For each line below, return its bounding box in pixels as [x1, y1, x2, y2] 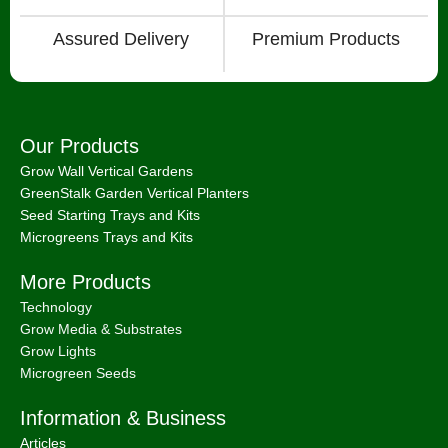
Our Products [20, 135, 139, 158]
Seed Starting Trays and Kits [20, 207, 200, 224]
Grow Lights [20, 343, 96, 360]
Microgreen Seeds [20, 365, 136, 382]
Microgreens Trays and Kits [20, 229, 193, 246]
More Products [20, 271, 151, 294]
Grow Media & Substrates [20, 321, 182, 338]
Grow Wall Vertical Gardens [20, 163, 193, 180]
